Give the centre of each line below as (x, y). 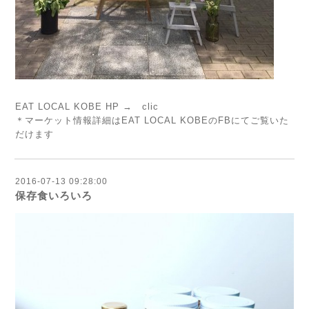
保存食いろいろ (54, 196)
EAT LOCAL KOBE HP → (79, 107)
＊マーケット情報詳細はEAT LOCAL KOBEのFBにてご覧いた (152, 120)
